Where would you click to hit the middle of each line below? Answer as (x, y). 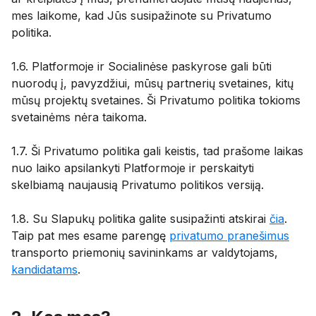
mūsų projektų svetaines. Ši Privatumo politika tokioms (156, 100)
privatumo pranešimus (229, 236)
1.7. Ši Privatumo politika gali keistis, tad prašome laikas (157, 151)
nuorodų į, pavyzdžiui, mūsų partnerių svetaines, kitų (152, 83)
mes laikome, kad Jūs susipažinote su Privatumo (141, 16)
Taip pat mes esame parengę (90, 236)
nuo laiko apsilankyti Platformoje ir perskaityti (133, 168)
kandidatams (44, 269)
